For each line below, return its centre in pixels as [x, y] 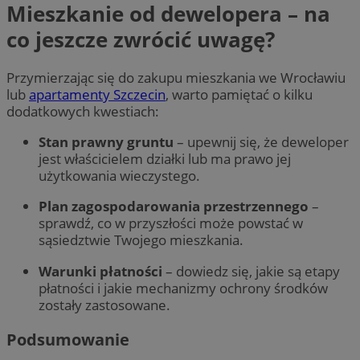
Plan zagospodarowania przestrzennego [174, 207]
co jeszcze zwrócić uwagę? [141, 39]
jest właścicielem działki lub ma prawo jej [165, 159]
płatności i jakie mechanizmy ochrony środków [183, 288]
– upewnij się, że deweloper [261, 142]
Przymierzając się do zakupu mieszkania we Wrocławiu [176, 78]
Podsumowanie [68, 339]
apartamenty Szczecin [97, 95]
